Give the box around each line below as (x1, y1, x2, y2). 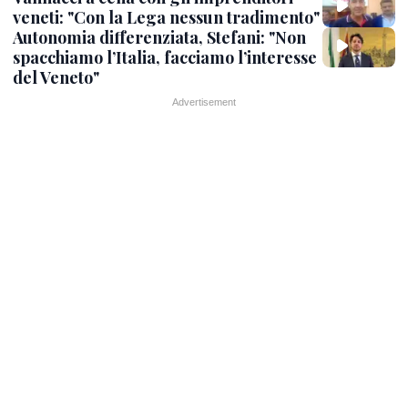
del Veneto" (13, 66, 99, 88)
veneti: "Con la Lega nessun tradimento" (13, 5, 320, 28)
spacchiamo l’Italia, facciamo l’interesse (13, 46, 317, 68)
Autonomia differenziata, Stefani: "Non (13, 25, 306, 48)
